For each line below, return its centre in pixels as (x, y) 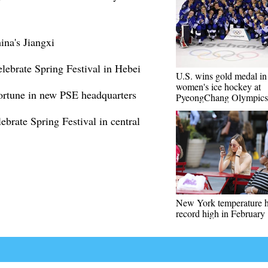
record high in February (220, 213)
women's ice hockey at (218, 86)
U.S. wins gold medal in (221, 76)
